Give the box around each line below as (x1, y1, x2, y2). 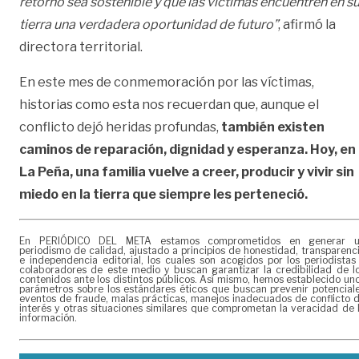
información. (19, 311, 77, 324)
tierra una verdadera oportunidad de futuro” (19, 16, 278, 32)
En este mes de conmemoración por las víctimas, (19, 74, 314, 90)
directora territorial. (19, 38, 143, 54)
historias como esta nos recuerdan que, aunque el (19, 96, 319, 112)
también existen (221, 119, 325, 135)
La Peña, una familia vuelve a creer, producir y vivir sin (19, 163, 354, 179)
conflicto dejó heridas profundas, (19, 119, 221, 135)
